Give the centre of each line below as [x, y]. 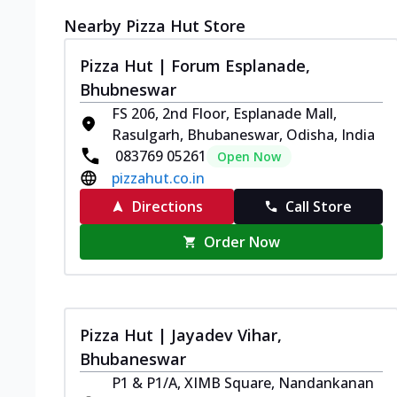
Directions [167, 206]
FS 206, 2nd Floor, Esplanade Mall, [224, 113]
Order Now [242, 241]
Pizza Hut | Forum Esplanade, [195, 65]
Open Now [249, 156]
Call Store [319, 206]
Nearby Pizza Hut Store [155, 25]
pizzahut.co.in [158, 178]
